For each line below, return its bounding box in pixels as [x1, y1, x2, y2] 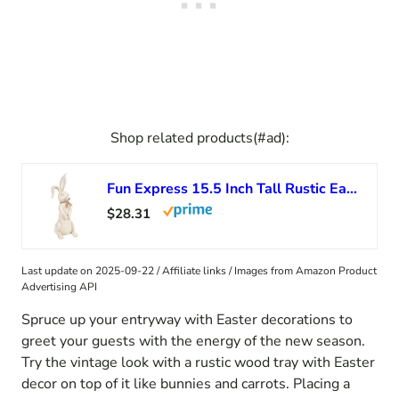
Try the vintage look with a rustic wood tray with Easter [21, 352, 375, 372]
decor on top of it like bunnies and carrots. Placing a [21, 373, 350, 394]
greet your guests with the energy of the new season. [21, 330, 365, 351]
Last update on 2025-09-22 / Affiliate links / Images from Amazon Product [21, 263, 377, 278]
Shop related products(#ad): [110, 127, 289, 148]
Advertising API [21, 279, 97, 294]
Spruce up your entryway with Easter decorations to [21, 309, 353, 330]
